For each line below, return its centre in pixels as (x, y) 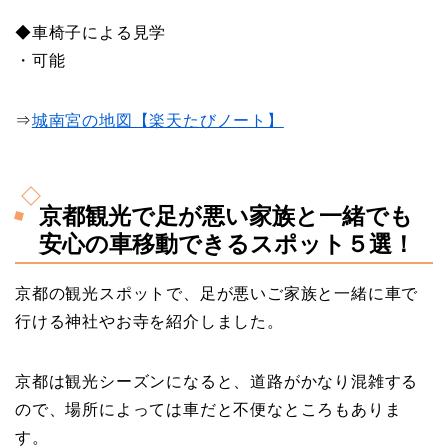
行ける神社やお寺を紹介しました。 (149, 322)
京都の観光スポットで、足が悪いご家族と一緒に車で (217, 294)
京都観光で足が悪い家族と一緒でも (226, 216)
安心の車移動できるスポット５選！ (227, 244)
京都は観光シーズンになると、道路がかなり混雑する (217, 382)
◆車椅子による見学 (91, 32)
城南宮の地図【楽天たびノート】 (157, 120)
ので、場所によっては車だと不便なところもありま (208, 410)
